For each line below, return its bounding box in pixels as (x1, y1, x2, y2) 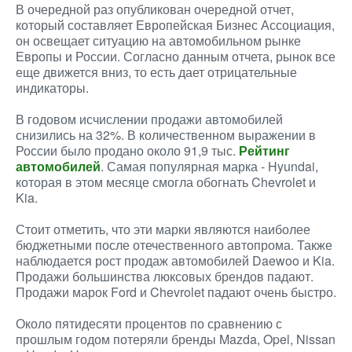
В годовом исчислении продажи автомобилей (16, 110, 283, 128)
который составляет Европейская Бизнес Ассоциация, (16, 16, 335, 34)
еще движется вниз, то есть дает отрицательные (16, 63, 297, 81)
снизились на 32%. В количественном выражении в (16, 126, 316, 144)
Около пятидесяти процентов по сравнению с (16, 314, 282, 332)
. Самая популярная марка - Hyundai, (101, 157, 318, 175)
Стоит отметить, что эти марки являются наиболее (16, 220, 310, 238)
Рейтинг (239, 141, 290, 159)
